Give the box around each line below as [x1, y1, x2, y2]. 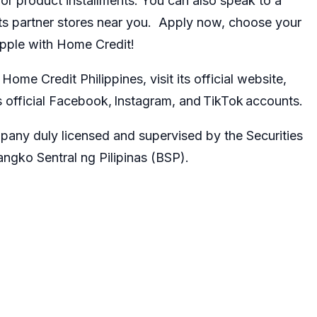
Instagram [114, 93, 172, 108]
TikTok [203, 93, 243, 108]
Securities [246, 127, 303, 143]
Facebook [49, 93, 108, 108]
